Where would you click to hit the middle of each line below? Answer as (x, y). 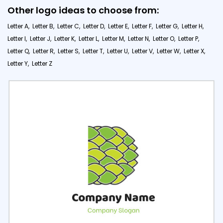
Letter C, (69, 26)
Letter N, (139, 38)
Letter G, (167, 26)
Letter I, (17, 38)
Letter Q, (19, 51)
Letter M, (113, 38)
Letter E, (118, 26)
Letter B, (43, 26)
